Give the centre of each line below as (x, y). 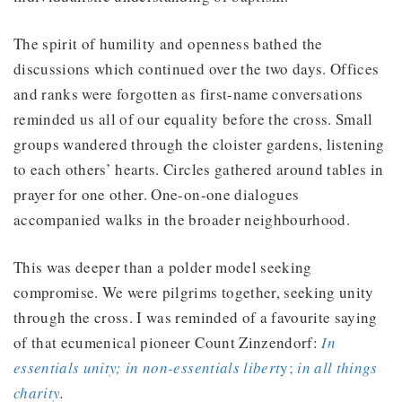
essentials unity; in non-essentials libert (147, 367)
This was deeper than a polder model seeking (163, 267)
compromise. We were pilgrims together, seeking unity (194, 292)
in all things (335, 367)
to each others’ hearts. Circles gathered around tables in (199, 169)
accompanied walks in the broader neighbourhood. (182, 219)
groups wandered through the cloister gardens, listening (199, 144)
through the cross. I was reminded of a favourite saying (196, 317)
